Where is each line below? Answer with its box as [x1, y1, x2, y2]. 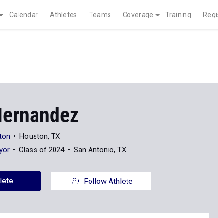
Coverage [123, 11, 154, 18]
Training [165, 11, 191, 18]
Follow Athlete [83, 177, 133, 186]
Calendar [9, 11, 38, 18]
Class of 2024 [19, 145, 65, 154]
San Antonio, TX [73, 145, 127, 154]
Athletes [50, 11, 77, 18]
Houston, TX [19, 132, 60, 141]
